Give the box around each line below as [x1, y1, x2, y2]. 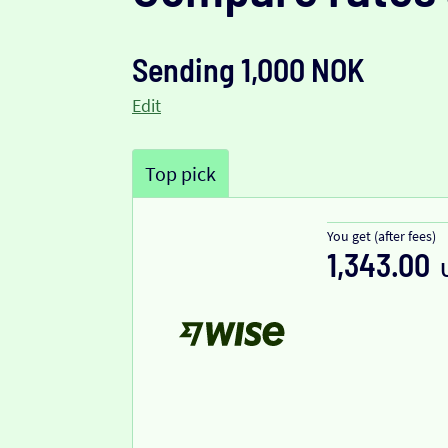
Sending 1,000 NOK [132, 50, 365, 89]
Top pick [145, 161, 216, 187]
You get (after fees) [327, 227, 436, 246]
